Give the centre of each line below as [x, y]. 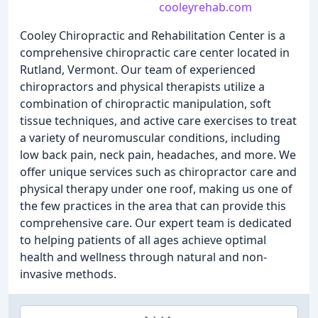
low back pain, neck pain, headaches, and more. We [158, 155]
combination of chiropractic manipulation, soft [146, 104]
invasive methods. [68, 274]
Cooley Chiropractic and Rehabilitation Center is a [153, 35]
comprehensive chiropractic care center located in [155, 53]
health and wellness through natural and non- [143, 257]
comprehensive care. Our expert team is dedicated [156, 223]
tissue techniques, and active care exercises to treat [158, 121]
